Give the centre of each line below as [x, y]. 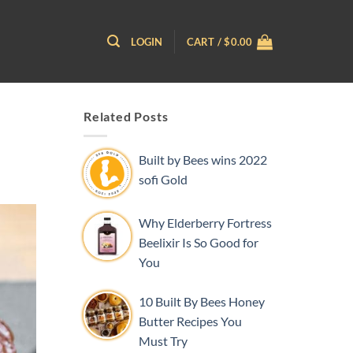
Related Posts [126, 116]
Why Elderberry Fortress [205, 222]
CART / [205, 41]
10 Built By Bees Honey [202, 301]
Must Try [163, 340]
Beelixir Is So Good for [199, 242]
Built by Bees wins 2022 [203, 159]
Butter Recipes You [190, 321]
